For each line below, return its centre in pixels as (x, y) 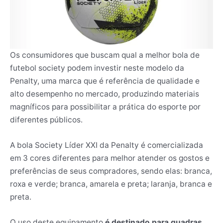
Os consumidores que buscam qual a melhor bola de (105, 55)
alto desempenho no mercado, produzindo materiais (105, 94)
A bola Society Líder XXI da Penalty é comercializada (107, 145)
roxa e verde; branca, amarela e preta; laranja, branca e (111, 184)
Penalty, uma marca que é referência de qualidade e (105, 81)
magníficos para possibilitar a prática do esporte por (105, 107)
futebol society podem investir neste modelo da (97, 68)
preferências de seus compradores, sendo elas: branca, (111, 171)
